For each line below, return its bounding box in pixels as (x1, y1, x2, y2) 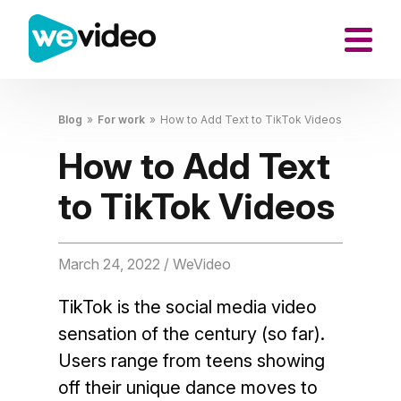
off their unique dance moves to (57, 377, 318, 398)
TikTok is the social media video (57, 296, 317, 318)
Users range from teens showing (57, 350, 325, 371)
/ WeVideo (163, 255, 231, 273)
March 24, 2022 (57, 255, 164, 273)
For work (97, 113, 145, 126)
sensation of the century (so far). (57, 323, 325, 345)
